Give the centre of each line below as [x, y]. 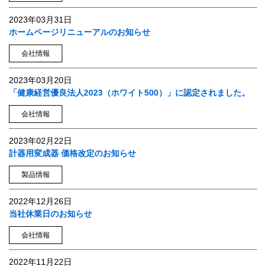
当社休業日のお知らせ [50, 214]
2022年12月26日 [40, 201]
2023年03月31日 [40, 20]
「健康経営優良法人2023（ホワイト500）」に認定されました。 [129, 93]
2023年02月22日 [40, 141]
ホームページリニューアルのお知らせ [80, 32]
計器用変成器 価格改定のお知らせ [72, 153]
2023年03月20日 [40, 80]
